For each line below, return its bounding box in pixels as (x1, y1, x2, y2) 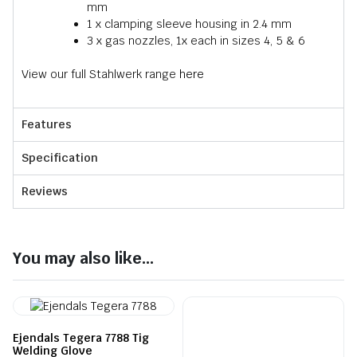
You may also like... (13, 248, 154, 269)
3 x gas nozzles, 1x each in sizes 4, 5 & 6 (87, 33, 305, 48)
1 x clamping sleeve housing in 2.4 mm (87, 17, 292, 31)
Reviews (22, 184, 68, 198)
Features (22, 117, 72, 131)
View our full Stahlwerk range (22, 67, 179, 81)
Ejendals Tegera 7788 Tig (13, 330, 149, 345)
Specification (22, 151, 98, 165)
